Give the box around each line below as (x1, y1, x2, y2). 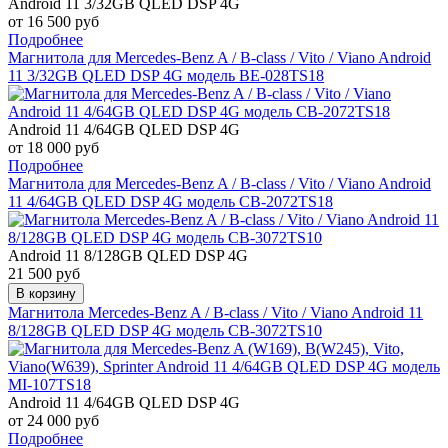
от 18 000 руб (8, 138, 99, 156)
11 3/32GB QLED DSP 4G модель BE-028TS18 (8, 66, 324, 84)
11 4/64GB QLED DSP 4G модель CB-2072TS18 (8, 192, 333, 210)
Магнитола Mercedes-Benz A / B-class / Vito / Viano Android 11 (8, 303, 423, 321)
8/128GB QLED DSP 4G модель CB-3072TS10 (8, 321, 322, 339)
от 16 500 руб (8, 12, 99, 30)
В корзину (16, 285, 76, 301)
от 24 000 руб (8, 411, 99, 429)
